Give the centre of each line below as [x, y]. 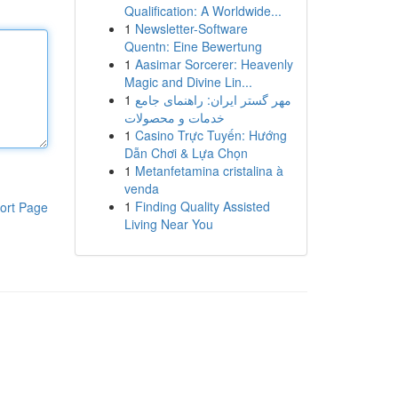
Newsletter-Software [191, 28]
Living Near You [168, 224]
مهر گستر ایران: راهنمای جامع [213, 99]
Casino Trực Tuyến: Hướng [211, 135]
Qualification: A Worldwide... [203, 11]
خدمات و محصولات [174, 117]
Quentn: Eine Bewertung [193, 46]
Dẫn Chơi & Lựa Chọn [186, 153]
